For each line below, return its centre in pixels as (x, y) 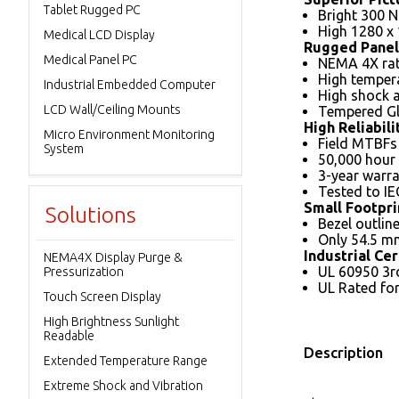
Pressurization (84, 272)
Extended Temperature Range (126, 361)
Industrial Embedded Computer (130, 85)
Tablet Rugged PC (92, 10)
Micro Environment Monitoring (129, 134)
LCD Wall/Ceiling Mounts (112, 110)
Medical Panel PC (90, 60)
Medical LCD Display (99, 35)
